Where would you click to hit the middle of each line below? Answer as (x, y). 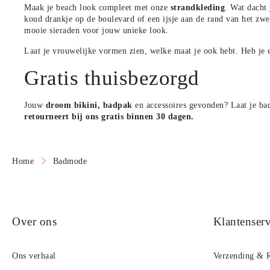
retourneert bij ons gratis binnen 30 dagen (108, 116)
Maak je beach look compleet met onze (97, 7)
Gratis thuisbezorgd (112, 78)
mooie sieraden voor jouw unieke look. (98, 30)
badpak (118, 105)
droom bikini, (73, 105)
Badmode (70, 161)
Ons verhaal (34, 256)
